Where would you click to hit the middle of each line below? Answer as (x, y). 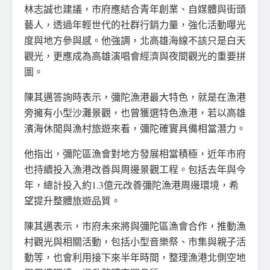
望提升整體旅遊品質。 (72, 200)
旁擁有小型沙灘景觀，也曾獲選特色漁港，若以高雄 (135, 112)
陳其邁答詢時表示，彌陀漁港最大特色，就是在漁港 (135, 96)
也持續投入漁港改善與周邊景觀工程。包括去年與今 (135, 169)
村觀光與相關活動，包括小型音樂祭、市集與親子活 (135, 241)
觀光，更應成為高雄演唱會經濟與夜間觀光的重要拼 (135, 55)
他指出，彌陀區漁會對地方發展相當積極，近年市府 (135, 153)
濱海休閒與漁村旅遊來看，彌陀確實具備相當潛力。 (135, 128)
